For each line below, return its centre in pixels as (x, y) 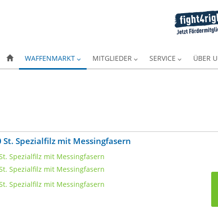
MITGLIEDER (113, 58)
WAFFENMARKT (51, 58)
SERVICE (163, 58)
